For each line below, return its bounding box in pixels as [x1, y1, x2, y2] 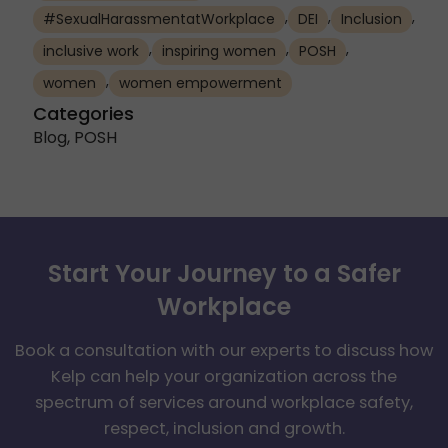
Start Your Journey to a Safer [47, 256, 401, 290]
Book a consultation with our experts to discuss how [15, 338, 433, 362]
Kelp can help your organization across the [51, 364, 397, 388]
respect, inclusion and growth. [103, 416, 345, 440]
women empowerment [118, 73, 282, 94]
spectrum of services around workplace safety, [35, 390, 413, 414]
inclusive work [42, 41, 139, 62]
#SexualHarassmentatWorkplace [42, 9, 275, 30]
